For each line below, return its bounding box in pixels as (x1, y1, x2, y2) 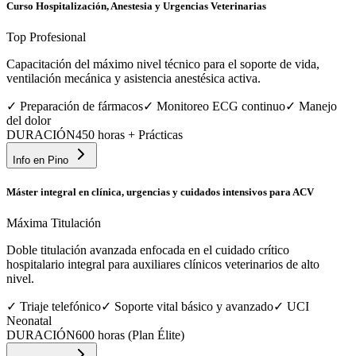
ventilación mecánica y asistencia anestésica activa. (6, 71, 261, 85)
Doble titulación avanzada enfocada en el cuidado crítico (6, 243, 289, 257)
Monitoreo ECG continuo (157, 99, 285, 113)
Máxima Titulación (6, 216, 101, 230)
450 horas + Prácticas (75, 127, 183, 141)
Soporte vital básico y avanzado (114, 300, 273, 314)
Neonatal (6, 314, 52, 328)
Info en (13, 153, 48, 166)
